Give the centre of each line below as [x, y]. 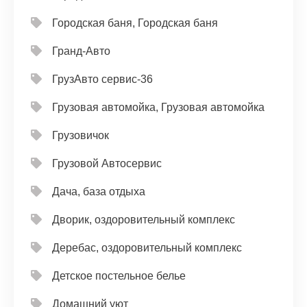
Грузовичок [81, 135]
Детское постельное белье [119, 276]
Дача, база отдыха [99, 192]
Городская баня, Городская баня [135, 23]
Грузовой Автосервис [107, 163]
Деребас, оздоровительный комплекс [147, 248]
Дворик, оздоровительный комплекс [144, 220]
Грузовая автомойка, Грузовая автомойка [158, 107]
